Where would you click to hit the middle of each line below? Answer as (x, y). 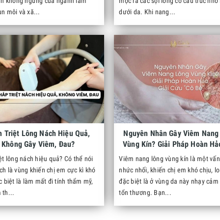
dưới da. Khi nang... (147, 12)
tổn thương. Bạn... (145, 192)
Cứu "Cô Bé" (180, 155)
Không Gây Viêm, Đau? (38, 144)
